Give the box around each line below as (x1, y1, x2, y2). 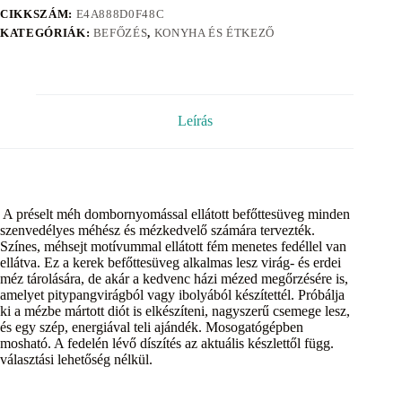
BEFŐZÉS (92, 25, 148, 39)
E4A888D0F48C (75, 6, 165, 21)
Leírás (177, 113, 213, 129)
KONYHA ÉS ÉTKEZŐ (153, 25, 275, 39)
